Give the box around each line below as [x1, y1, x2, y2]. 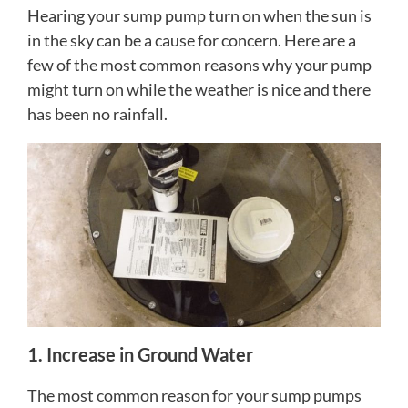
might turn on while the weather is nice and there [27, 79, 371, 99]
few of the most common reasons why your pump [27, 55, 372, 75]
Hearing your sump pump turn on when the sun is [27, 5, 372, 25]
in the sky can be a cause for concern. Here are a [27, 30, 356, 50]
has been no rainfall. [27, 104, 168, 124]
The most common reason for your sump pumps [27, 384, 362, 405]
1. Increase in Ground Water [27, 342, 253, 365]
